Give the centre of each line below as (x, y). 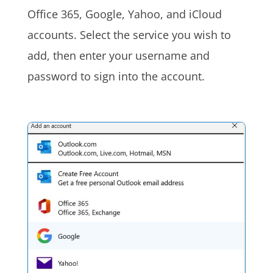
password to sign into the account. (116, 76)
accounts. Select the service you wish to (129, 35)
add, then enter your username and (118, 56)
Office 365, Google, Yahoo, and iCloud (124, 14)
